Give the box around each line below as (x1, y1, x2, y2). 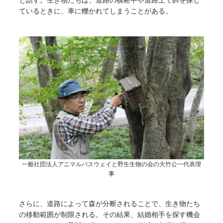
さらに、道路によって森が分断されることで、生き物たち (19, 199, 201, 208)
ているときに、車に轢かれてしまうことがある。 (19, 6, 173, 15)
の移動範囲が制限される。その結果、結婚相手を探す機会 (19, 210, 201, 219)
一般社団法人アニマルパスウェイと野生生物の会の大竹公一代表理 (22, 160, 201, 168)
